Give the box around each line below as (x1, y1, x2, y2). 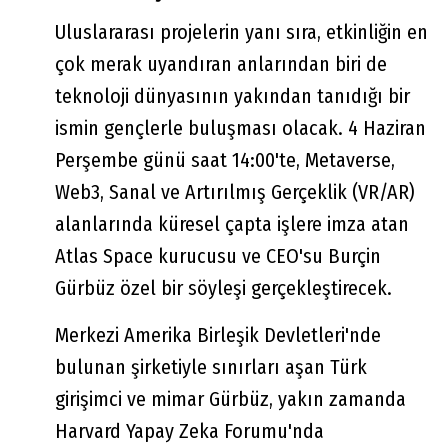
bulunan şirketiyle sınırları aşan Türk (55, 354, 367, 379)
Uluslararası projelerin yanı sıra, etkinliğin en (55, 19, 428, 44)
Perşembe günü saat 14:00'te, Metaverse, (55, 147, 395, 172)
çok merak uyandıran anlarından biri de (55, 51, 387, 76)
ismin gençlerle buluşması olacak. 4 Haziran (55, 115, 426, 140)
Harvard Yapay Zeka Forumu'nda (55, 418, 324, 443)
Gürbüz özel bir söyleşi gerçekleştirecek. (55, 275, 392, 300)
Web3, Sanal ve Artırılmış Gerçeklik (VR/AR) (55, 179, 415, 204)
